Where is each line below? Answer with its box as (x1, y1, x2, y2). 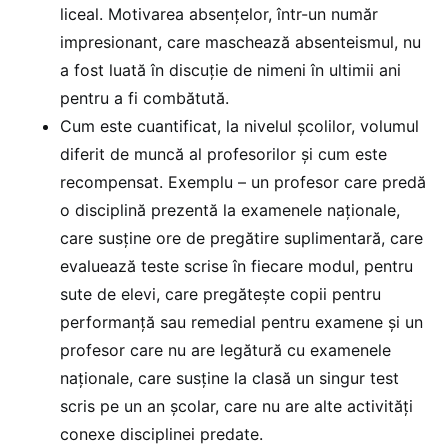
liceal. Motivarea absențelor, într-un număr (60, 3, 378, 24)
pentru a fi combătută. (60, 87, 234, 108)
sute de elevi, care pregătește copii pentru (60, 283, 381, 304)
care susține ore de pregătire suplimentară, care (60, 227, 423, 248)
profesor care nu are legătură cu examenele (60, 339, 391, 360)
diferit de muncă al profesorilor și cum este (60, 143, 387, 164)
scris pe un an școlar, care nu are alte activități (60, 395, 413, 416)
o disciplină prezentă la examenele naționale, (60, 199, 400, 220)
